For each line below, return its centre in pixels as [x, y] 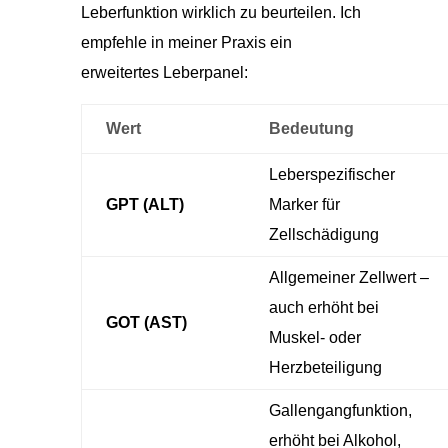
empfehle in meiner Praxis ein [186, 42]
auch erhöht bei [323, 307]
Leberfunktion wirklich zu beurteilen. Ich [220, 12]
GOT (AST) [146, 322]
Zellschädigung [323, 234]
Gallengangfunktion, [340, 410]
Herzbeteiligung [325, 367]
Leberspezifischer [331, 174]
